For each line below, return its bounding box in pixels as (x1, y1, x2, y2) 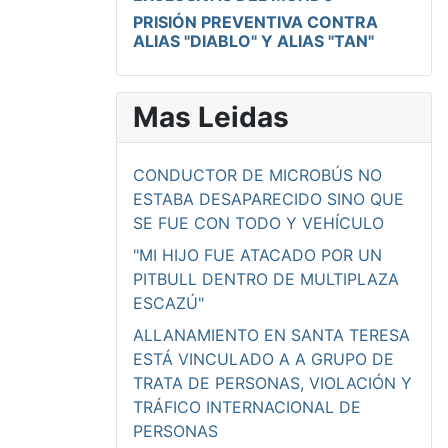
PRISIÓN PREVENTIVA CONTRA (133, 11, 378, 32)
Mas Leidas (133, 99, 289, 134)
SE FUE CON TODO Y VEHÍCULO (133, 212, 384, 233)
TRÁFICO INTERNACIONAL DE (133, 396, 361, 417)
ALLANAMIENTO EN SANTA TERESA (133, 324, 410, 345)
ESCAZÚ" (133, 292, 204, 313)
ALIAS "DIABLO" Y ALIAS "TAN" (133, 30, 374, 51)
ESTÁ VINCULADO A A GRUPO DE (133, 348, 394, 369)
